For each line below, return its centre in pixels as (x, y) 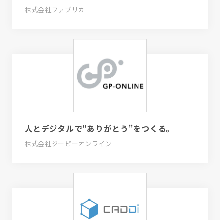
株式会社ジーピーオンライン (68, 144)
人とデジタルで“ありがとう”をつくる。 (100, 128)
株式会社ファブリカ (55, 10)
